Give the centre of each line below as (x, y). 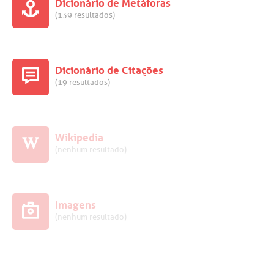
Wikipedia (79, 136)
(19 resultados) (83, 83)
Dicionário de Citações (109, 69)
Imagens (76, 203)
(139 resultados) (85, 15)
